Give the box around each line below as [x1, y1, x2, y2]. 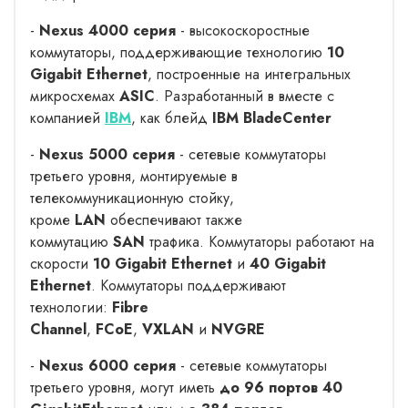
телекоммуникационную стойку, [30, 187, 234, 209]
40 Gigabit [250, 252, 326, 274]
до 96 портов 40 [219, 376, 342, 398]
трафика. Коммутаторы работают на [145, 230, 374, 252]
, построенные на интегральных [148, 63, 351, 85]
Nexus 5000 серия [39, 143, 175, 165]
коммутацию [30, 230, 113, 252]
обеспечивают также [106, 209, 242, 230]
